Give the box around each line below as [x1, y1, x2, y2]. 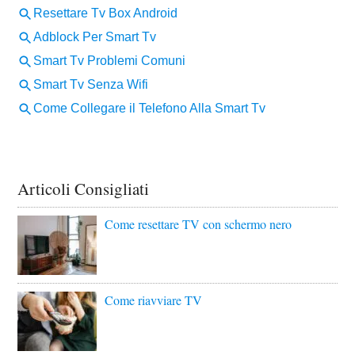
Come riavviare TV [105, 291, 203, 308]
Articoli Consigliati [17, 177, 150, 200]
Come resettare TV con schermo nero [105, 215, 292, 232]
